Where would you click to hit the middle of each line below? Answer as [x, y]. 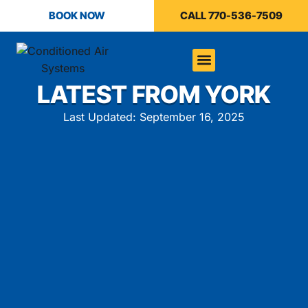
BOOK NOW [77, 15]
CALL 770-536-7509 [231, 15]
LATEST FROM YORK [154, 94]
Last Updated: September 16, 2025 [154, 117]
